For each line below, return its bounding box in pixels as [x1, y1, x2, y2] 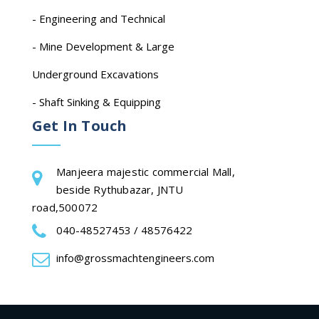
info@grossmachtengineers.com [56, 250, 214, 265]
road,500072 [32, 199, 98, 214]
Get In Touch [32, 115, 127, 135]
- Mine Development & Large [32, 38, 174, 53]
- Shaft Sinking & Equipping [32, 94, 161, 109]
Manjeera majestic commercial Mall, [56, 164, 235, 179]
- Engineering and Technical [32, 11, 165, 26]
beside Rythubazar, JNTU [56, 182, 184, 197]
